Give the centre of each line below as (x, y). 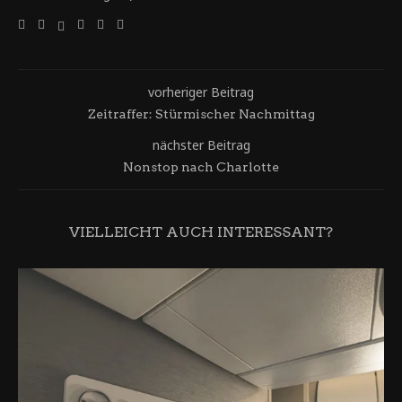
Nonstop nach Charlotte (201, 166)
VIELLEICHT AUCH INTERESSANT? (201, 232)
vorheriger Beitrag (201, 92)
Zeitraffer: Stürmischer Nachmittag (201, 114)
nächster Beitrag (201, 144)
